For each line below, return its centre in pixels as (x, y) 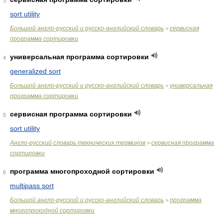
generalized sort (35, 71)
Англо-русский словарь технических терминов (78, 143)
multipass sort (32, 186)
